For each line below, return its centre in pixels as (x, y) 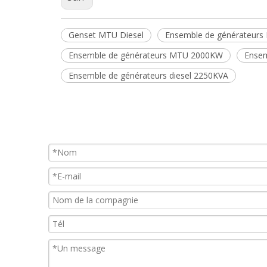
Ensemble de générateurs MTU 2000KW (146, 55)
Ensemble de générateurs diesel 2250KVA (148, 75)
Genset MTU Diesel (106, 35)
